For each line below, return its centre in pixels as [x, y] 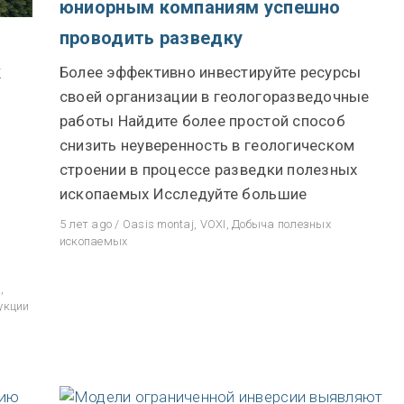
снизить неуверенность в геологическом [207, 145]
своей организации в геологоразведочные [214, 96]
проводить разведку [151, 38]
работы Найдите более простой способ [202, 121]
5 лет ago [86, 224]
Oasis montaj [158, 224]
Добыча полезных [282, 224]
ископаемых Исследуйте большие [183, 194]
